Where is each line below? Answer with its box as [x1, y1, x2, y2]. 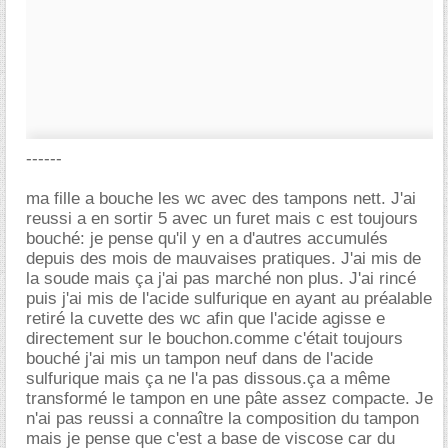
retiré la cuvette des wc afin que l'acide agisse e [26, 309, 385, 328]
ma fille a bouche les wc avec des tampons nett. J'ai [26, 189, 416, 208]
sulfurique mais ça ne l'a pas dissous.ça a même [26, 369, 390, 388]
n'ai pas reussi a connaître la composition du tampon [26, 409, 419, 428]
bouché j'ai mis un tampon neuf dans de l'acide [26, 349, 373, 368]
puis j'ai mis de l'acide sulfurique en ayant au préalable [26, 289, 432, 308]
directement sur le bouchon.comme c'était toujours [26, 329, 403, 348]
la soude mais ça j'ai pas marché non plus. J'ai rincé [26, 269, 416, 288]
